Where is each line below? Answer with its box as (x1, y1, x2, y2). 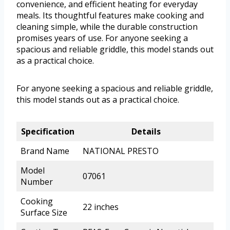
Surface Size (21, 206, 67, 218)
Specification (21, 125, 74, 137)
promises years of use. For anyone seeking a (16, 32, 188, 44)
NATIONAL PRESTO (83, 145, 159, 157)
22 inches (83, 201, 119, 213)
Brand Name (21, 145, 69, 157)
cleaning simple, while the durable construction (16, 21, 198, 32)
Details (131, 125, 161, 137)
